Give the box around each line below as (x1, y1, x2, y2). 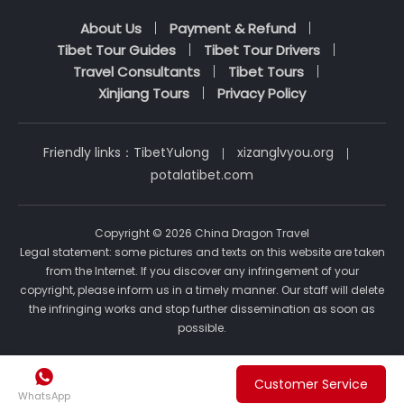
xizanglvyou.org (236, 142, 334, 161)
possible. (178, 319, 226, 335)
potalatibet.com (151, 165, 253, 184)
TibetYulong (133, 142, 209, 161)
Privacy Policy (217, 83, 306, 103)
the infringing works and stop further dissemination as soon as (29, 300, 375, 317)
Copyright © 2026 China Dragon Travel (95, 225, 309, 241)
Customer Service (254, 375, 368, 393)
